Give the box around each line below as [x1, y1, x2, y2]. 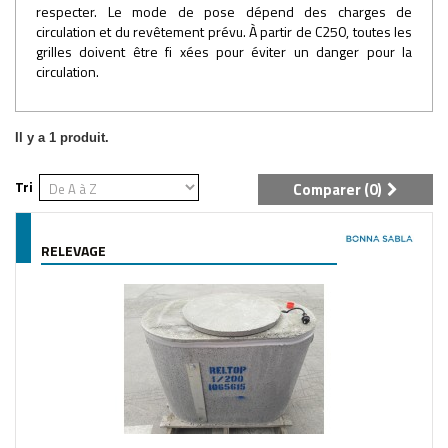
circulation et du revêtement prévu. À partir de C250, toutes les [36, 20, 412, 42]
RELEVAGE [41, 239, 106, 261]
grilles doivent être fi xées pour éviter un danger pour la [36, 40, 412, 62]
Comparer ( [293, 177, 369, 201]
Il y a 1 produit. [15, 129, 109, 145]
